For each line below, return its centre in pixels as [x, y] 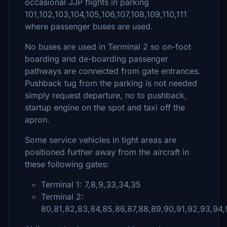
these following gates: [67, 164]
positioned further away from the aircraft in [107, 152]
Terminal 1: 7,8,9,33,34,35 [91, 184]
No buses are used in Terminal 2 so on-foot [108, 47]
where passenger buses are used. [89, 26]
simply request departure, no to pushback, [106, 95]
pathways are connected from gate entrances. [113, 71]
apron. [37, 120]
